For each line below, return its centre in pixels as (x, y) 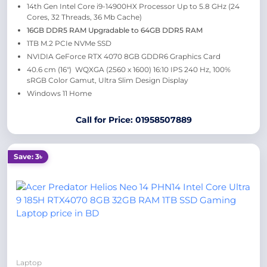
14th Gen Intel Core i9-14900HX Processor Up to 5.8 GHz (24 (133, 6)
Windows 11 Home (59, 93)
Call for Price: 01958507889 (133, 120)
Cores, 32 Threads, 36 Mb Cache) (84, 17)
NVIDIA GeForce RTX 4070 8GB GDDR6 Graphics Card (124, 56)
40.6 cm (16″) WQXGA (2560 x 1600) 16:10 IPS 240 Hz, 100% (129, 69)
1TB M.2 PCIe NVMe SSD (69, 43)
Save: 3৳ (28, 156)
